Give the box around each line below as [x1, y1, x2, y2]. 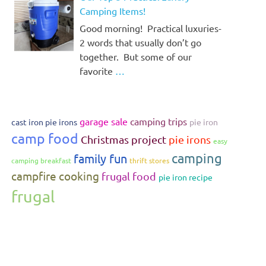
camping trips [130, 115, 188, 128]
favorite [80, 65, 115, 77]
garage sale [80, 115, 128, 128]
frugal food [102, 170, 157, 183]
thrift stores [129, 156, 170, 166]
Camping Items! [80, 5, 145, 17]
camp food [11, 129, 79, 147]
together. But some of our [80, 50, 192, 63]
